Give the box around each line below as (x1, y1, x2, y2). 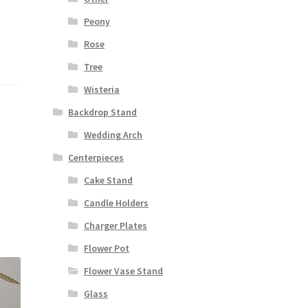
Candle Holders (83, 197, 148, 210)
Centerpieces (68, 151, 124, 164)
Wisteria (83, 83, 120, 96)
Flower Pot (83, 242, 129, 255)
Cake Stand (83, 174, 133, 187)
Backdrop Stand (68, 106, 137, 119)
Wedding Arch (83, 129, 142, 142)
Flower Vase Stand (83, 265, 163, 278)
